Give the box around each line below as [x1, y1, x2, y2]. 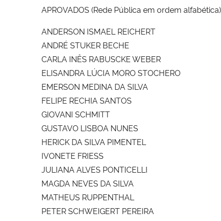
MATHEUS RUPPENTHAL [41, 191, 134, 202]
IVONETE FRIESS [41, 149, 104, 161]
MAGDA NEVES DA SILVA [41, 177, 134, 188]
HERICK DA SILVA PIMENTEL [41, 136, 146, 147]
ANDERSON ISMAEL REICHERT [41, 25, 155, 37]
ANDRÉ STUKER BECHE [41, 39, 129, 50]
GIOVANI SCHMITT [41, 108, 110, 119]
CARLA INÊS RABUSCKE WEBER [41, 53, 161, 64]
